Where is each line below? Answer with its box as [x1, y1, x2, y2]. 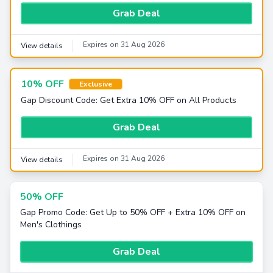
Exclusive [79, 79, 112, 89]
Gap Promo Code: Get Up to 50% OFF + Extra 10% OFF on [20, 207, 246, 218]
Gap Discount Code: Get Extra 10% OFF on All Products [21, 94, 236, 106]
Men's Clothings [20, 219, 82, 230]
